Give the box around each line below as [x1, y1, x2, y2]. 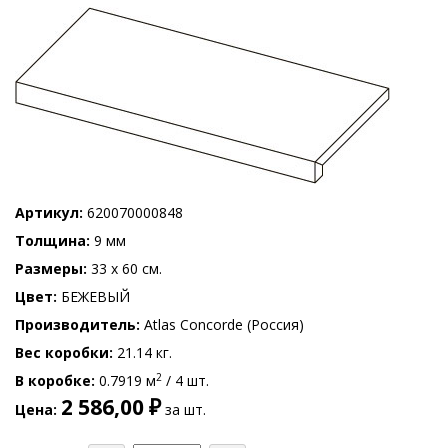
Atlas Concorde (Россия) [140, 315, 304, 334]
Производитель [15, 315, 136, 334]
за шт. [161, 400, 206, 419]
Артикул [15, 203, 79, 222]
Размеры [15, 259, 83, 278]
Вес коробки [15, 343, 109, 362]
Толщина [15, 231, 86, 250]
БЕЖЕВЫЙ [57, 287, 130, 306]
